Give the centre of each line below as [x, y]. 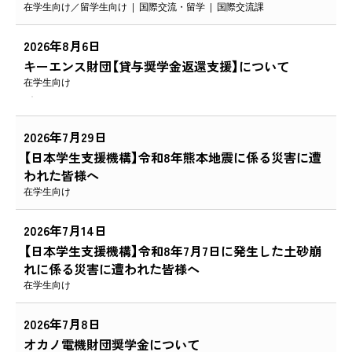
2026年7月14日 [65, 231]
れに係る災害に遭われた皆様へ [112, 269]
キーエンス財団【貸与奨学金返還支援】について [156, 66]
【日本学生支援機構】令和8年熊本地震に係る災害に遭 [172, 158]
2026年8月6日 [62, 46]
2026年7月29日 [65, 137]
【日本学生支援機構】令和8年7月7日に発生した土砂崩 [172, 251]
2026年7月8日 [62, 324]
